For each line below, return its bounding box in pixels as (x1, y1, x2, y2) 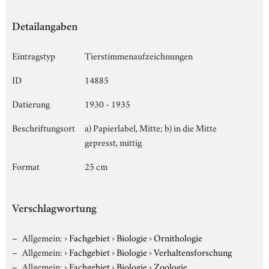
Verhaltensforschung (153, 244, 232, 258)
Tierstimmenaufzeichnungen (85, 48, 193, 62)
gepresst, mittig (85, 134, 142, 148)
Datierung (12, 96, 50, 110)
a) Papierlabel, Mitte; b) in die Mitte (85, 120, 217, 134)
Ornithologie (153, 230, 202, 244)
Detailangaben (12, 22, 77, 34)
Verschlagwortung (12, 204, 97, 216)
